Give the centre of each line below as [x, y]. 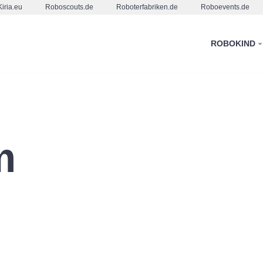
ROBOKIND [233, 44]
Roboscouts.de [69, 7]
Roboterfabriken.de [147, 7]
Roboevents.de [225, 7]
